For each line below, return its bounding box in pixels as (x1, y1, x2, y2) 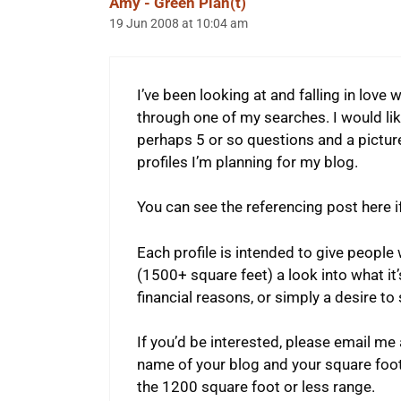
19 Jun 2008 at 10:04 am (109, 16, 248, 32)
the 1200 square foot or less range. (137, 378, 375, 397)
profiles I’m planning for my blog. (137, 152, 358, 171)
